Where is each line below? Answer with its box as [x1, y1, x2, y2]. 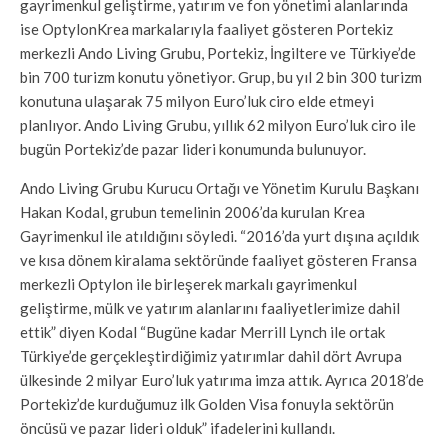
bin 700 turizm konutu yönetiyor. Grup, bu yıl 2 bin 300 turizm [20, 67, 422, 86]
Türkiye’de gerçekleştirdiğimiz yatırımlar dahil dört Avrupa [20, 346, 402, 365]
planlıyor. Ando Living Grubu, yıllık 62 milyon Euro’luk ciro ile [20, 115, 416, 134]
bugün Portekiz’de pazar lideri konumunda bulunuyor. [20, 139, 369, 158]
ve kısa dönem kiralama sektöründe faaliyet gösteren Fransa [20, 250, 417, 269]
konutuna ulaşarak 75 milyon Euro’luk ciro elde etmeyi [20, 91, 374, 110]
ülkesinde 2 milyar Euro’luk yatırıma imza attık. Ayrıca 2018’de [20, 370, 424, 389]
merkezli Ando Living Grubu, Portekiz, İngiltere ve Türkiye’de [20, 43, 416, 62]
